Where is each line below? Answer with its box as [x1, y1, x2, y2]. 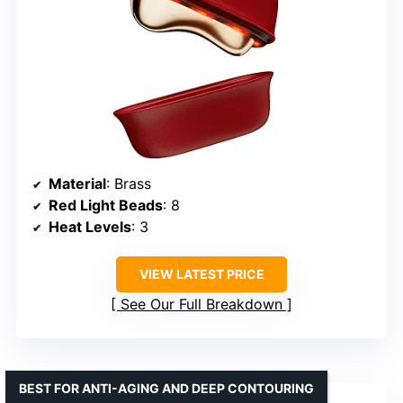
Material [49, 175, 106, 193]
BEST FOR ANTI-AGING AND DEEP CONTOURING [19, 381, 314, 397]
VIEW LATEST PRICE [139, 266, 264, 282]
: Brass [106, 175, 151, 193]
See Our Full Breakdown [121, 295, 282, 314]
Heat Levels [49, 218, 131, 237]
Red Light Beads [49, 196, 163, 215]
